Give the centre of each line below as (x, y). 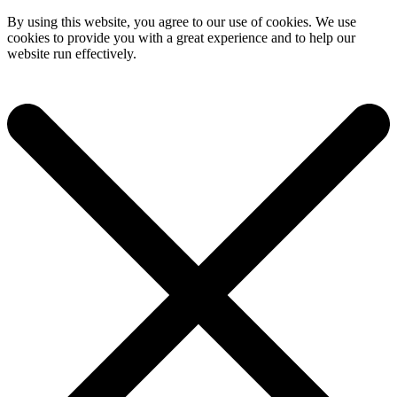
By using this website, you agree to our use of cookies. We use (182, 22)
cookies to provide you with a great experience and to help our (181, 38)
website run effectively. (72, 54)
